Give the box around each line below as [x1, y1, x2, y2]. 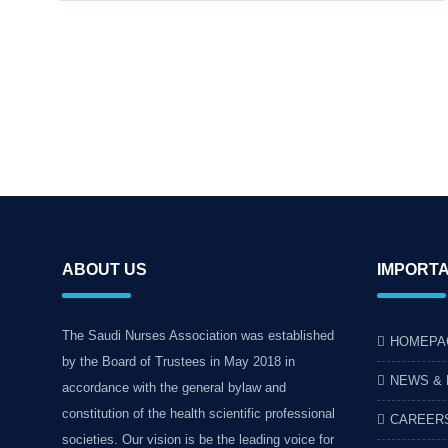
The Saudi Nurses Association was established [62, 328, 334, 343]
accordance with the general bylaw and [62, 380, 286, 395]
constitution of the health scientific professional [62, 406, 335, 421]
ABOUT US [62, 261, 147, 278]
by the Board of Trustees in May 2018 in [62, 354, 295, 369]
